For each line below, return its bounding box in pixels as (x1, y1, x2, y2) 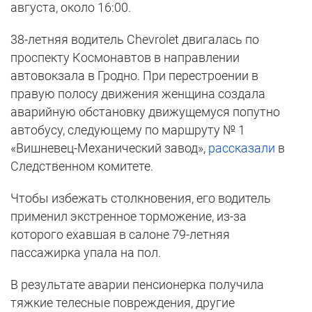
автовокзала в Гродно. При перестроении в (10, 68, 258, 84)
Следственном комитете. (10, 159, 153, 174)
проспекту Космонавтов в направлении (10, 50, 240, 65)
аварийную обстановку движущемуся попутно (10, 104, 280, 120)
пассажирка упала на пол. (10, 245, 161, 260)
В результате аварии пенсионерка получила (10, 277, 264, 292)
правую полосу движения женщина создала (10, 86, 265, 102)
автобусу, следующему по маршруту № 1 (10, 123, 245, 138)
